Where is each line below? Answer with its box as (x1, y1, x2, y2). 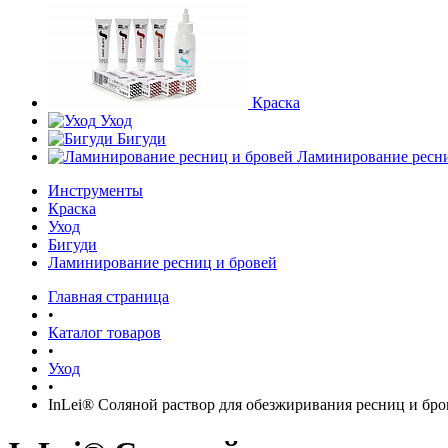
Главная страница (48, 288, 169, 305)
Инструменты (48, 182, 143, 199)
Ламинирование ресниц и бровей (48, 254, 277, 271)
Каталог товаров (48, 324, 161, 341)
